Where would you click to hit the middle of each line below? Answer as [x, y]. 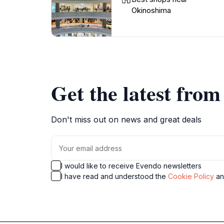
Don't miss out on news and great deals [126, 119]
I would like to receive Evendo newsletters [131, 166]
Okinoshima [151, 10]
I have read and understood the [114, 176]
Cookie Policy [191, 176]
